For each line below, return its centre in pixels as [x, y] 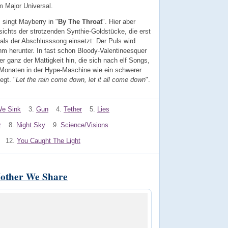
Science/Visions [84, 125]
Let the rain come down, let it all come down [81, 80]
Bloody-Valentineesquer [112, 51]
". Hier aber [119, 22]
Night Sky [31, 125]
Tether [73, 109]
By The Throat [80, 22]
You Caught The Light [49, 140]
